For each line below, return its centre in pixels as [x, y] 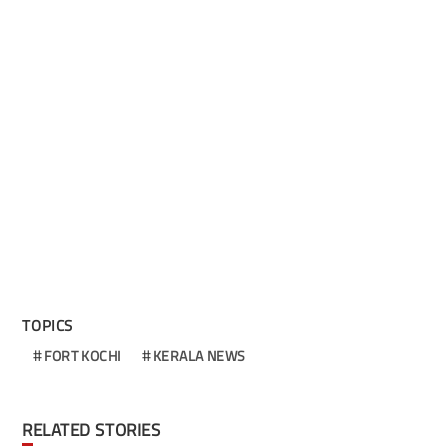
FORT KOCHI [82, 356]
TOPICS [48, 326]
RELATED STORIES [96, 430]
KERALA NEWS [199, 356]
